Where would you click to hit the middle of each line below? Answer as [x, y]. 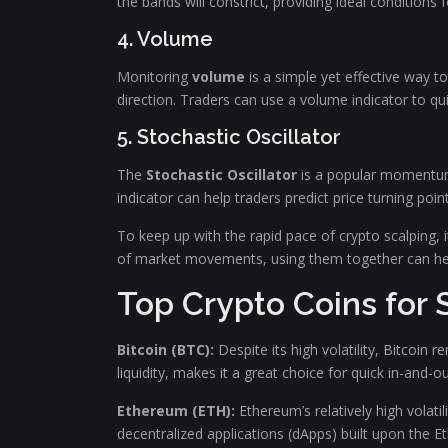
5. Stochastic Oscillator [229, 137]
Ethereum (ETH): [176, 410]
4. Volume [165, 39]
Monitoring [154, 76]
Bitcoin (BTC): [165, 349]
